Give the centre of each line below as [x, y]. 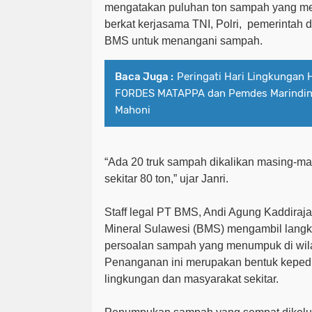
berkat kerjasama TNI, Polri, [173, 24]
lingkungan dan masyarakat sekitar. [192, 279]
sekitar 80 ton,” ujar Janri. [166, 178]
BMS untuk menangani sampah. [184, 40]
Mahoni [133, 110]
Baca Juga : [144, 76]
